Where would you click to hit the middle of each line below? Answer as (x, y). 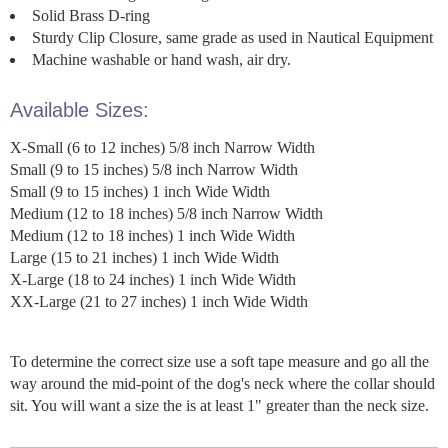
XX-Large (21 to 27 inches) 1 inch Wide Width (159, 301)
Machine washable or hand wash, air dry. (161, 59)
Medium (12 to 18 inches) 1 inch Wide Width (152, 235)
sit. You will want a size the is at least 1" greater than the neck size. (219, 405)
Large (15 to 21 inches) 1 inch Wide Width (144, 257)
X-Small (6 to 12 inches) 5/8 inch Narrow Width (162, 147)
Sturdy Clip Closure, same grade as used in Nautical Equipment (232, 37)
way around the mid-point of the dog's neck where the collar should (222, 383)
